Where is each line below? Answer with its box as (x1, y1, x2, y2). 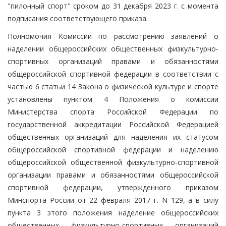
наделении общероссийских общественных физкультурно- (8, 43, 218, 53)
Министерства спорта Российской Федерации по (8, 106, 218, 117)
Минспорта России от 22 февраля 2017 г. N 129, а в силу (8, 195, 218, 205)
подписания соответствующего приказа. (8, 13, 148, 23)
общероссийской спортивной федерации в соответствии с (8, 69, 218, 79)
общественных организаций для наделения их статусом (8, 132, 218, 142)
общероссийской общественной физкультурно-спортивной (8, 157, 218, 167)
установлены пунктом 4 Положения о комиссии (8, 94, 218, 104)
